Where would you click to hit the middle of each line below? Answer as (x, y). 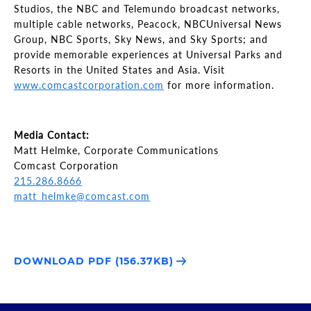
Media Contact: (52, 135)
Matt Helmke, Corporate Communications (116, 150)
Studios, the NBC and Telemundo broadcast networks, (147, 9)
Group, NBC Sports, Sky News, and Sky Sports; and (141, 39)
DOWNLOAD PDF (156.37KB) (95, 261)
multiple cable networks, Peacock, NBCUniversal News (148, 24)
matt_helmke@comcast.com (82, 196)
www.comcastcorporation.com (89, 85)
